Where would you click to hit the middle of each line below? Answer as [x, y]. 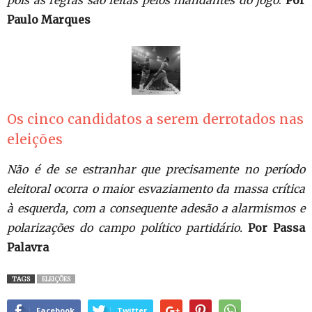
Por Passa [276, 228]
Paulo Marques [49, 19]
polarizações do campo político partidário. [125, 228]
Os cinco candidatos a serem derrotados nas [155, 119]
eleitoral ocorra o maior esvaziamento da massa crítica [156, 189]
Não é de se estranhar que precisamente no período [156, 169]
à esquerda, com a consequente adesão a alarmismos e [156, 208]
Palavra [28, 247]
